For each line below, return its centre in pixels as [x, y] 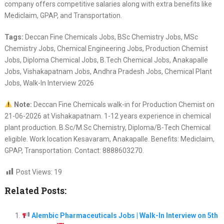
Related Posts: [35, 190]
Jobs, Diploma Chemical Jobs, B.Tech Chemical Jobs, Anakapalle [106, 60]
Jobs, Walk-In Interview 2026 [49, 83]
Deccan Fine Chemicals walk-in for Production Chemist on [123, 104]
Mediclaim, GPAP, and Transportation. [63, 15]
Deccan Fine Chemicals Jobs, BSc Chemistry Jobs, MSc [110, 37]
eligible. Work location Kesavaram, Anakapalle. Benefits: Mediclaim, [109, 139]
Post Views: [34, 172]
